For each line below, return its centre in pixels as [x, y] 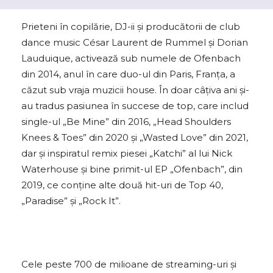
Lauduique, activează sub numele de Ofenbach [131, 58]
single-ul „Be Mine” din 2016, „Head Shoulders [126, 122]
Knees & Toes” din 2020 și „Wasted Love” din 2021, [135, 138]
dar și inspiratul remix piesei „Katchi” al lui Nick [127, 154]
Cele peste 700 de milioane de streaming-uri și [129, 264]
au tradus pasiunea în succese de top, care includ [135, 106]
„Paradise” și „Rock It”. [71, 201]
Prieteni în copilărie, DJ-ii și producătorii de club [131, 27]
